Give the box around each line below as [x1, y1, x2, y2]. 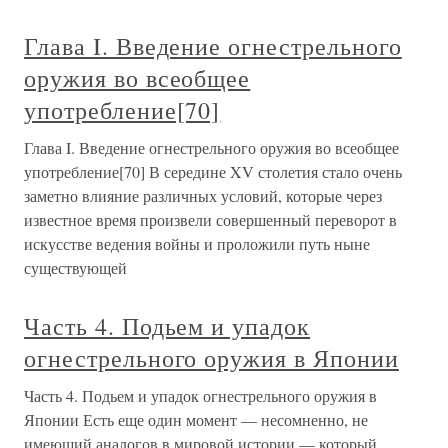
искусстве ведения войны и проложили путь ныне [24, 233, 370, 254]
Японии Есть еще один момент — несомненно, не [24, 409, 368, 430]
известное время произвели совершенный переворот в [24, 209, 397, 230]
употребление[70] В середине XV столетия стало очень [24, 161, 402, 182]
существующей [24, 257, 127, 278]
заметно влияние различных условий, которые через [24, 185, 382, 206]
